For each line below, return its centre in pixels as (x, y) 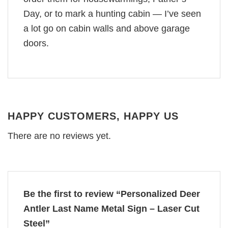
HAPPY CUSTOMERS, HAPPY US (93, 116)
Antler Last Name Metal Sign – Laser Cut (111, 208)
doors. (36, 43)
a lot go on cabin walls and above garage (107, 28)
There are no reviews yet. (59, 136)
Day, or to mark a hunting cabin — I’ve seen (112, 13)
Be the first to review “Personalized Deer (112, 194)
